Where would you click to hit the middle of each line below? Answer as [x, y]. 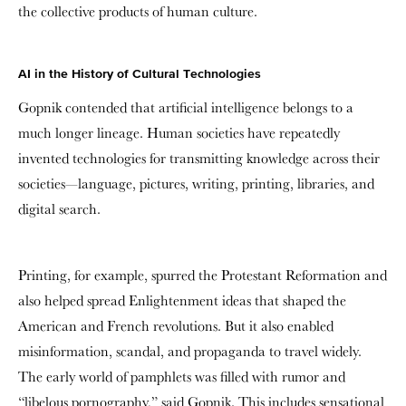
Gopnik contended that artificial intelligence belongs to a [186, 107]
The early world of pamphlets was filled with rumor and [182, 377]
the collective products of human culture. [138, 11]
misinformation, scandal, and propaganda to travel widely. [190, 351]
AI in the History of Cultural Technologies [140, 74]
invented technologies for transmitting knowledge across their [199, 158]
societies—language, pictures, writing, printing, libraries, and [196, 184]
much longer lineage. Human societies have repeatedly [179, 133]
